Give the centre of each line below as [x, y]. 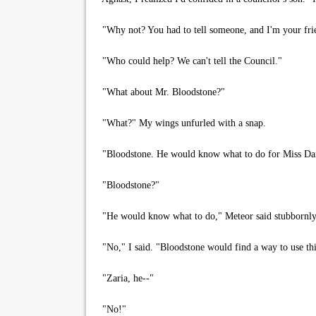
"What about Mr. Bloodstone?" [161, 92]
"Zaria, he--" [125, 278]
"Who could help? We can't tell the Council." [189, 61]
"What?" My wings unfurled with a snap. [181, 123]
